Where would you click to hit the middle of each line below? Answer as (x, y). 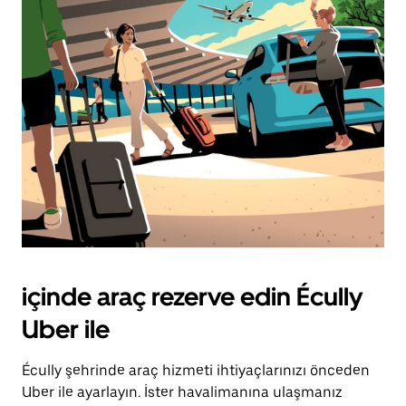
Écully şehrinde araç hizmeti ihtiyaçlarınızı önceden (196, 370)
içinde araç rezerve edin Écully (192, 296)
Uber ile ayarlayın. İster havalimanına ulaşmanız (182, 392)
